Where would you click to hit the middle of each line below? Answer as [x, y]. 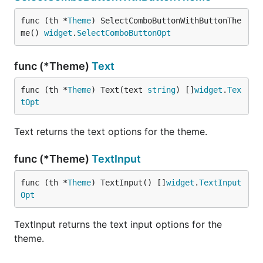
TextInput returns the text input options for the [118, 224]
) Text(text [119, 90]
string [161, 90]
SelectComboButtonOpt [124, 33]
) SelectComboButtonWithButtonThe [166, 20]
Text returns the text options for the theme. [111, 131]
